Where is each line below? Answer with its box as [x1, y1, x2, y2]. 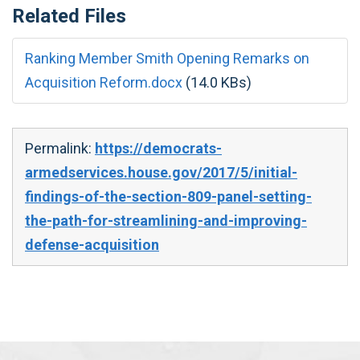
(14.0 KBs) [186, 73, 252, 91]
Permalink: [25, 139, 95, 157]
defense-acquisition [25, 235, 159, 253]
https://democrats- [95, 139, 222, 157]
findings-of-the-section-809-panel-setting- [25, 187, 312, 205]
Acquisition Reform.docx [25, 73, 182, 91]
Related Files [12, 5, 126, 27]
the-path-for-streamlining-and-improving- [25, 211, 307, 229]
